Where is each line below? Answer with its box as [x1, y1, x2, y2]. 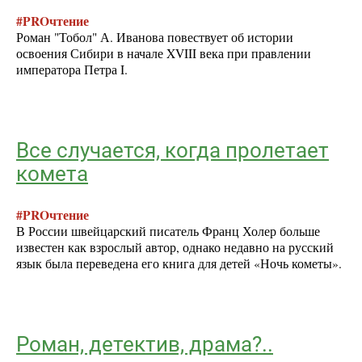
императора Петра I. [16, 61, 132, 78]
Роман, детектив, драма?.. [16, 331, 273, 356]
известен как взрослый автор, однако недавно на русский [16, 239, 334, 256]
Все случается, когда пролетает [16, 137, 329, 162]
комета [16, 161, 88, 186]
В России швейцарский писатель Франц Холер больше [16, 223, 320, 240]
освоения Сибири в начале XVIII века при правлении [16, 45, 311, 62]
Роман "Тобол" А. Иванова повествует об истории [16, 29, 293, 46]
